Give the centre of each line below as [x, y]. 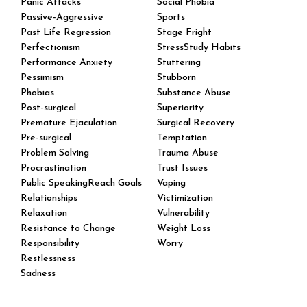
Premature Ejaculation [69, 123]
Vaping [171, 184]
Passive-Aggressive [62, 18]
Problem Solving [55, 153]
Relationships [49, 199]
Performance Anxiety [66, 63]
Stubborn [176, 78]
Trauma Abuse [188, 153]
